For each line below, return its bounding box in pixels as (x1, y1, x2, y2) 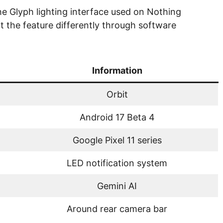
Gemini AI (97, 180, 137, 191)
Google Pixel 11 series (72, 134, 162, 145)
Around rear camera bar (67, 203, 167, 214)
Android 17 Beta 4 (79, 111, 155, 122)
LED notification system (67, 157, 167, 168)
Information (92, 65, 142, 76)
